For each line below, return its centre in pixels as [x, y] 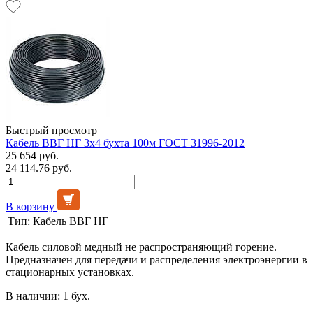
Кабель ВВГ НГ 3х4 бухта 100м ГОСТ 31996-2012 [125, 143]
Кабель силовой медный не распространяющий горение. [141, 247]
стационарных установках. [70, 272]
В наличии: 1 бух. [48, 296]
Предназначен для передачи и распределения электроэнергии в [156, 259]
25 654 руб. [32, 155]
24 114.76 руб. [39, 168]
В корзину [30, 206]
